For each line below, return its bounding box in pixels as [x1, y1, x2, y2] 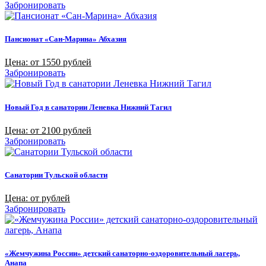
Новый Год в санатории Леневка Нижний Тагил [5, 102, 172, 112]
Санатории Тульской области [5, 170, 107, 179]
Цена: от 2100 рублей [5, 125, 91, 135]
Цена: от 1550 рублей [5, 57, 91, 68]
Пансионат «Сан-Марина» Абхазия [5, 34, 126, 44]
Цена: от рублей [5, 193, 70, 204]
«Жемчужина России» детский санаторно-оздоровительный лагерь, [5, 249, 240, 258]
